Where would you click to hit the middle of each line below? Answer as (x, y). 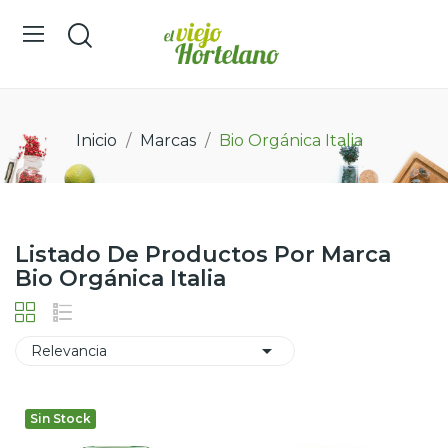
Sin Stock (60, 418)
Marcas (167, 140)
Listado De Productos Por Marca (203, 254)
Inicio (96, 140)
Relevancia (69, 350)
